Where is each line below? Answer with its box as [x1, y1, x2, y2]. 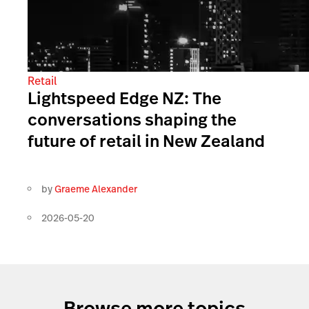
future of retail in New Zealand [28, 130, 265, 152]
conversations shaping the [28, 108, 237, 131]
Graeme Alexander [54, 182, 137, 196]
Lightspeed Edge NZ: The [28, 87, 221, 110]
